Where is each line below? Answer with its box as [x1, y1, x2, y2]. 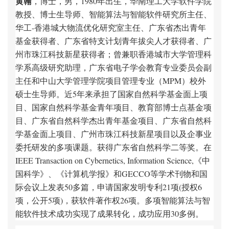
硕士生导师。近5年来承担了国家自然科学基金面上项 [15, 88, 208, 99]
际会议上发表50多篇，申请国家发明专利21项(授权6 [15, 181, 202, 192]
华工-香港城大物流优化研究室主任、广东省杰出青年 [15, 22, 206, 33]
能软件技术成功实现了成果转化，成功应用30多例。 [15, 208, 203, 219]
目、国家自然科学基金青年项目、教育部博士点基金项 [15, 102, 212, 112]
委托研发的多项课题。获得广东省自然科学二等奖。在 [15, 142, 212, 152]
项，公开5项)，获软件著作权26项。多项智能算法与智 [15, 195, 210, 205]
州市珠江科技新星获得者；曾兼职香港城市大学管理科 [15, 49, 212, 59]
